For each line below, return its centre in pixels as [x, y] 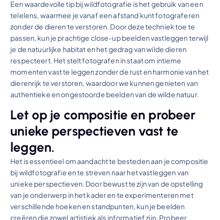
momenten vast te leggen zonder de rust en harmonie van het [110, 72]
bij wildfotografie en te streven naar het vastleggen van [99, 173]
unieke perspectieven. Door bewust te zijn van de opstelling [107, 184]
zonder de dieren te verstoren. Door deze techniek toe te [103, 27]
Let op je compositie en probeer [103, 115]
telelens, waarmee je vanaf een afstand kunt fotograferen [105, 15]
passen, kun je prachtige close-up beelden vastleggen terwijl [110, 38]
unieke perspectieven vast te [95, 131]
